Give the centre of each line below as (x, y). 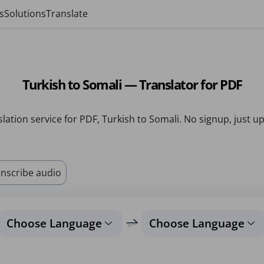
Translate (67, 14)
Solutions (25, 14)
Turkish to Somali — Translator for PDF (132, 84)
